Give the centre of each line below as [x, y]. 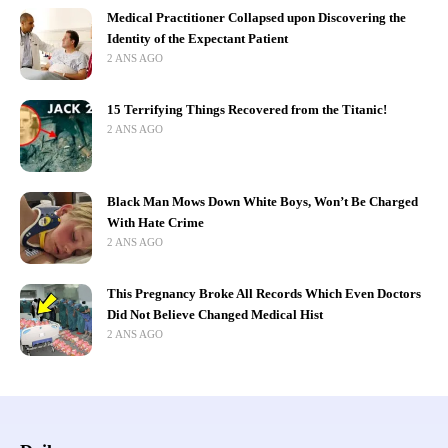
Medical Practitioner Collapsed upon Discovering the [256, 17]
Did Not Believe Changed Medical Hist [215, 314]
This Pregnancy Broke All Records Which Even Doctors [264, 293]
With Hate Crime [155, 222]
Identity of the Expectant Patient [197, 38]
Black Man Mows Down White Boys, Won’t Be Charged [262, 201]
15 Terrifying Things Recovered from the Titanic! [247, 109]
